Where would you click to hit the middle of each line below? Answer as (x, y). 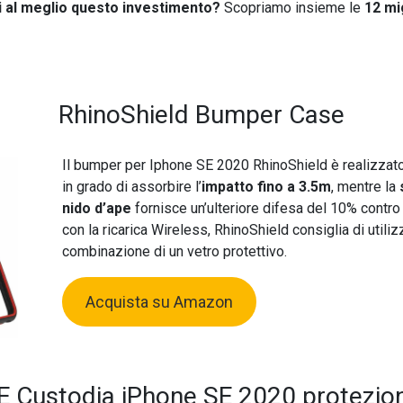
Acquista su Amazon (159, 302)
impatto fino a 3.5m (266, 187)
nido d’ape (96, 209)
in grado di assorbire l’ (131, 187)
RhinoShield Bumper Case (201, 115)
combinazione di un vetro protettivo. (174, 252)
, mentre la (365, 187)
